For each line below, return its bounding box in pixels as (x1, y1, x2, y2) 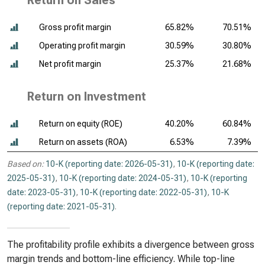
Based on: (7, 159, 44, 169)
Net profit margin (39, 59, 101, 69)
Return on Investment (27, 89, 146, 104)
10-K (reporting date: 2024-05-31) (59, 173, 186, 183)
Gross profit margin (39, 22, 111, 32)
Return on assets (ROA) (39, 137, 127, 147)
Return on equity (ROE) (39, 119, 122, 128)
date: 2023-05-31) (7, 188, 76, 197)
